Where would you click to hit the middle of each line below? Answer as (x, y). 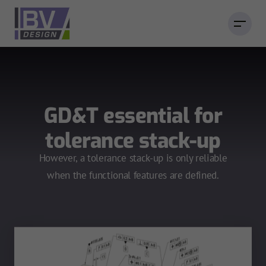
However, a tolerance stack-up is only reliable (133, 158)
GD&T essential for (133, 116)
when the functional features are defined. (133, 175)
